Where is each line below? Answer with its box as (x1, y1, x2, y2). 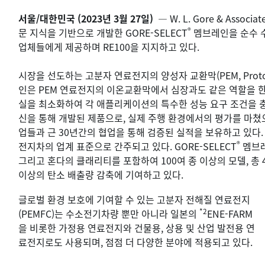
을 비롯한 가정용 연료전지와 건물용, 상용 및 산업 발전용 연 (18, 220, 255, 235)
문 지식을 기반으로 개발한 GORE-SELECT (18, 25, 188, 40)
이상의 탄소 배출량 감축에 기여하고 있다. (18, 167, 183, 182)
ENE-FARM (207, 206, 253, 221)
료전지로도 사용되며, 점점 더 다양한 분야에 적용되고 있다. (18, 234, 253, 249)
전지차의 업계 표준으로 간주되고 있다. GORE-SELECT (18, 138, 237, 153)
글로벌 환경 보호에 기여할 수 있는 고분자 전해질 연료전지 (18, 192, 250, 206)
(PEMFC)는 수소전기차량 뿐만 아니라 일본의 (18, 206, 199, 221)
